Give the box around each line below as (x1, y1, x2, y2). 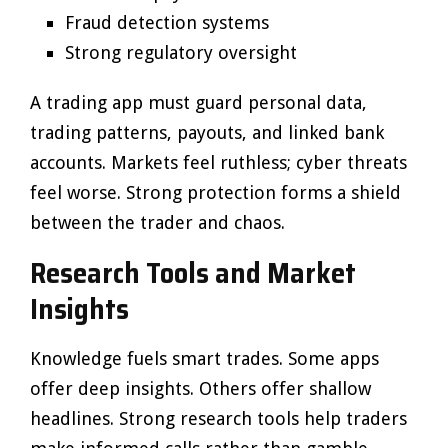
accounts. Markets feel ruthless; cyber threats (30, 152, 407, 173)
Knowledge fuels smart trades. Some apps (30, 348, 379, 369)
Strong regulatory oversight (65, 42, 297, 63)
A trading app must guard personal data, (30, 92, 367, 113)
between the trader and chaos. (30, 212, 285, 233)
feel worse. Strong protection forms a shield (30, 182, 401, 203)
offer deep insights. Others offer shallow (30, 378, 371, 399)
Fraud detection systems (65, 12, 269, 33)
